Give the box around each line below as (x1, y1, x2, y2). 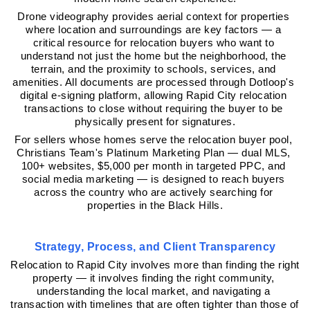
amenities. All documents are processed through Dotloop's (12, 76, 295, 88)
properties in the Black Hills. (87, 199, 223, 211)
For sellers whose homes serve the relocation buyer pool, (15, 134, 293, 145)
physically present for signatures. (75, 116, 235, 127)
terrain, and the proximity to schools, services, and (30, 63, 276, 75)
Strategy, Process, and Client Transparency (34, 241, 276, 253)
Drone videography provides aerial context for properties (17, 10, 290, 22)
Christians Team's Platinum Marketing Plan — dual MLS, (17, 147, 291, 158)
